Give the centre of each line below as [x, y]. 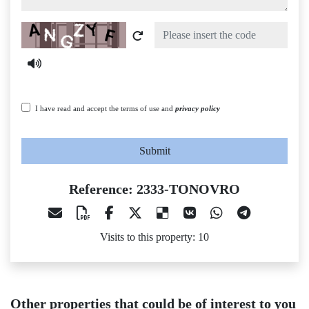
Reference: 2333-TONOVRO [154, 189]
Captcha [39, 30]
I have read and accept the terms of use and [105, 109]
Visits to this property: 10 [154, 237]
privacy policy [198, 109]
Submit [154, 151]
